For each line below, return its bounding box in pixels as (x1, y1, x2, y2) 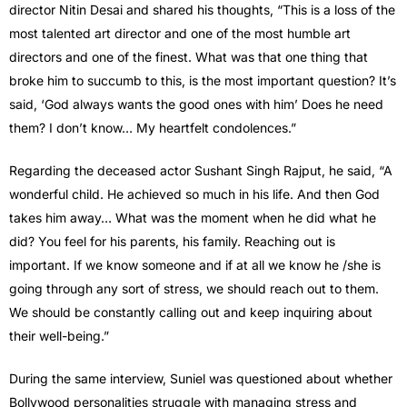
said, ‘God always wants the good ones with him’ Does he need (9, 96, 383, 113)
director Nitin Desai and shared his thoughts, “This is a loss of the (9, 2, 395, 18)
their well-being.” (9, 328, 109, 344)
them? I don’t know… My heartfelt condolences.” (9, 120, 296, 136)
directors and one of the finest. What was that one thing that (9, 49, 368, 65)
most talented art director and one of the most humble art (9, 25, 351, 42)
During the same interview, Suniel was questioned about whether (9, 371, 392, 387)
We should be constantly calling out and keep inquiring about (9, 304, 372, 321)
